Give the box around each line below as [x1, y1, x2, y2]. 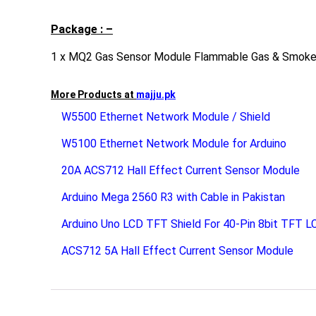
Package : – [51, 22, 113, 36]
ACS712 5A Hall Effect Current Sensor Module [61, 243, 293, 257]
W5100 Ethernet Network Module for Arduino [61, 136, 286, 150]
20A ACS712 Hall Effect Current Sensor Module [61, 163, 300, 177]
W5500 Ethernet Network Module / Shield [61, 109, 270, 123]
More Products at [51, 88, 136, 100]
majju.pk [136, 88, 176, 100]
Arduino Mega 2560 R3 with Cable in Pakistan [61, 190, 285, 204]
